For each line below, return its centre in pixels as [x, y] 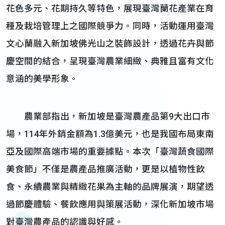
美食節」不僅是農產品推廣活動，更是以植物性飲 [105, 169]
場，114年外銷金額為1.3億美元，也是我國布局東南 [110, 134]
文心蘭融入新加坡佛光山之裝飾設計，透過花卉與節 [110, 44]
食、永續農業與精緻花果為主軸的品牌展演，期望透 [110, 187]
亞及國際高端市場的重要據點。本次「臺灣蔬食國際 [110, 152]
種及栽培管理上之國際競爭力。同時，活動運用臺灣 [110, 26]
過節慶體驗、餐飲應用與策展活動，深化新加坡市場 [110, 204]
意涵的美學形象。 [42, 79]
